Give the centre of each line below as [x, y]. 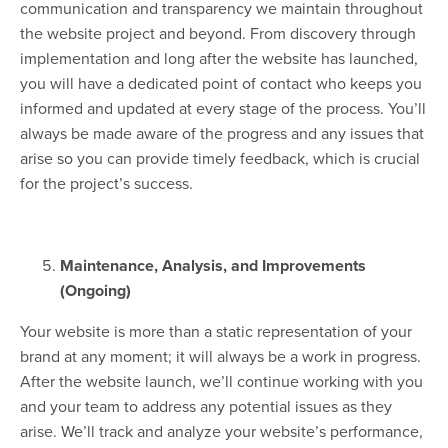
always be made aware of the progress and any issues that [222, 133]
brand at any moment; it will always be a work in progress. [220, 356]
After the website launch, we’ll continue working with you [221, 381]
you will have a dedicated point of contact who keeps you [221, 83]
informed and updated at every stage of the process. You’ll [223, 108]
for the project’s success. [106, 183]
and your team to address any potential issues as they [206, 406]
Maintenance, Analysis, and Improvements [213, 266]
